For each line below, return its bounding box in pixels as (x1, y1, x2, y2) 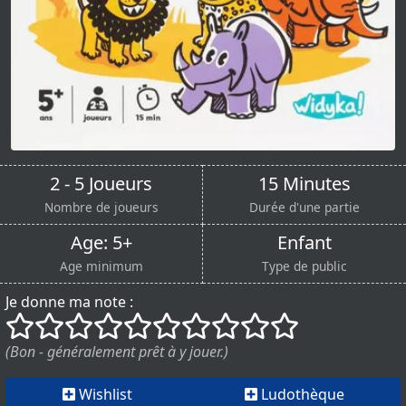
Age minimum (59, 257, 143, 275)
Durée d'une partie (249, 198, 360, 217)
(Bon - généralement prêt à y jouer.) (5, 342, 228, 362)
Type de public (262, 257, 347, 275)
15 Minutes (258, 171, 351, 197)
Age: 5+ (70, 230, 132, 256)
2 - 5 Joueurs (50, 171, 152, 197)
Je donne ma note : (5, 292, 133, 313)
